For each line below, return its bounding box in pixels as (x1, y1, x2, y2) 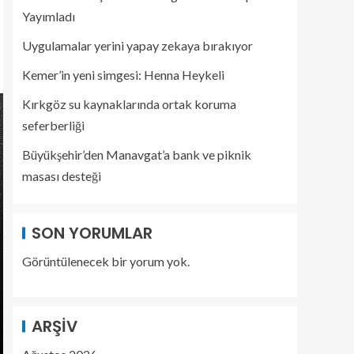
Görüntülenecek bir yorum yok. (22, 254, 190, 269)
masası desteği (22, 168, 101, 183)
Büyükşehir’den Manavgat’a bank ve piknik (22, 147, 251, 162)
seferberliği (22, 118, 85, 133)
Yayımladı (22, 9, 75, 24)
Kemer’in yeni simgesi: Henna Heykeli (22, 67, 224, 82)
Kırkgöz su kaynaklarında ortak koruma (22, 96, 236, 111)
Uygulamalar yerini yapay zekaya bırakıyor (22, 38, 253, 53)
